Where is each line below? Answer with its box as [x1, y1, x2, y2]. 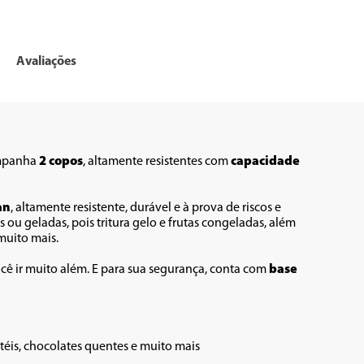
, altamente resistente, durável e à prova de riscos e [11, 201, 281, 214]
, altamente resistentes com [83, 155, 231, 168]
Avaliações [16, 54, 76, 68]
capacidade [231, 155, 300, 168]
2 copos [39, 155, 83, 168]
